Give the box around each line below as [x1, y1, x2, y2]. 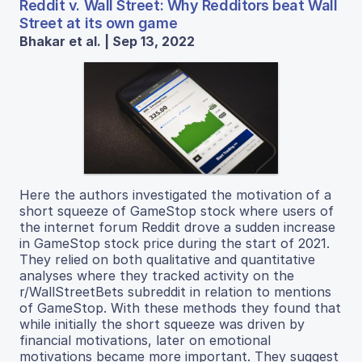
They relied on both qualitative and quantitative [19, 251, 315, 268]
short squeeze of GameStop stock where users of [19, 203, 334, 220]
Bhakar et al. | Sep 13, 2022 [19, 33, 195, 50]
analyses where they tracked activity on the [19, 267, 294, 284]
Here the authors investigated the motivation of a [19, 187, 331, 204]
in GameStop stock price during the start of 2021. [19, 235, 330, 252]
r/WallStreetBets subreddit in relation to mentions [19, 284, 331, 301]
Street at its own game [19, 15, 178, 32]
